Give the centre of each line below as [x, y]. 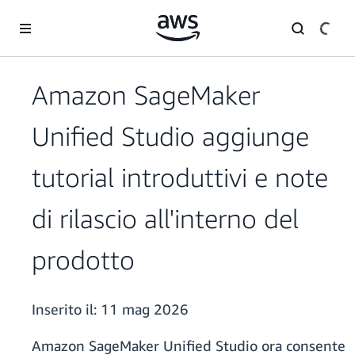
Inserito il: [66, 309]
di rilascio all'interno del [165, 219]
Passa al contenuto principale [79, 15]
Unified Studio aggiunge [170, 136]
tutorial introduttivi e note [180, 177]
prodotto [83, 260]
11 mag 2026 [145, 309]
